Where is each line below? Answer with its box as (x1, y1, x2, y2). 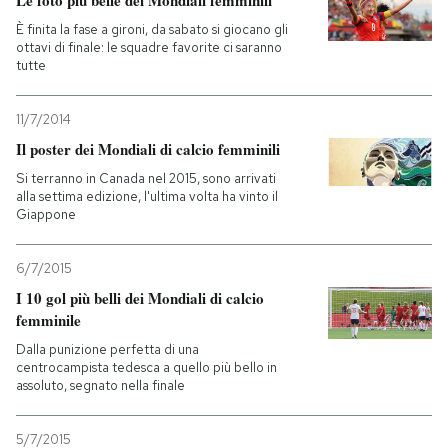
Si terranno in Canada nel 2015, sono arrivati (16, 170, 276, 187)
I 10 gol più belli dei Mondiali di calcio (16, 287, 264, 309)
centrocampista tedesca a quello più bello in (16, 359, 277, 376)
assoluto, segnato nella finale (16, 377, 185, 394)
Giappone (16, 206, 76, 223)
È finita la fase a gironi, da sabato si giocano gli (16, 21, 288, 38)
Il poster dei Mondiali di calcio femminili (16, 138, 280, 160)
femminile (16, 309, 81, 331)
